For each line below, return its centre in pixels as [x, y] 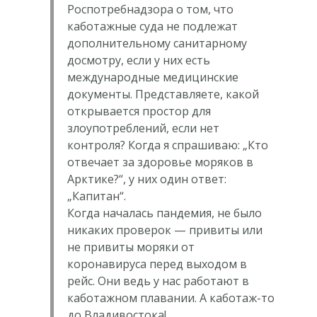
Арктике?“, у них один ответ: [146, 179]
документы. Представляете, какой [163, 94]
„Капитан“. [96, 196]
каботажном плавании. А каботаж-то [171, 298]
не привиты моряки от [131, 247]
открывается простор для [139, 111]
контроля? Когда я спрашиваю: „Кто [167, 145]
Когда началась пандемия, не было [164, 213]
